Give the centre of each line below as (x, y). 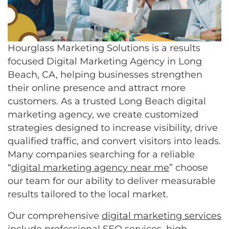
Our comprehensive (55, 215)
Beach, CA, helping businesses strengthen (105, 74)
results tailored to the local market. (88, 194)
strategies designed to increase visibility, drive (113, 128)
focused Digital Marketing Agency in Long (105, 61)
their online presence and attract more (97, 88)
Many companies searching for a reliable (101, 154)
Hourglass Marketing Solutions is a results (104, 48)
